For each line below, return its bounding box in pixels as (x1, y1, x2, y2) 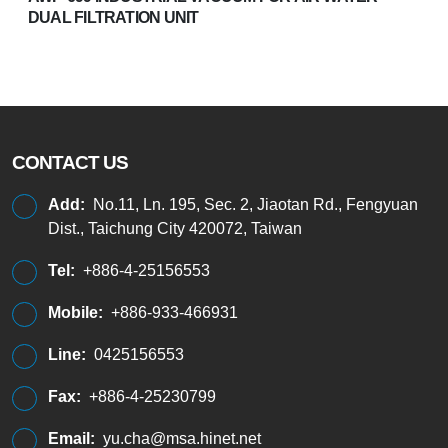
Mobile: (48, 303, 103, 321)
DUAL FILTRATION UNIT (28, 9, 199, 27)
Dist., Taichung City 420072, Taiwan (48, 219, 302, 237)
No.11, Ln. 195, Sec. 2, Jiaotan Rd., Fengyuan (93, 195, 418, 213)
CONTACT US (12, 151, 129, 173)
